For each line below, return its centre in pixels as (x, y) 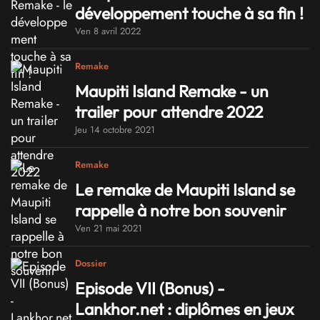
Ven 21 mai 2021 (109, 228)
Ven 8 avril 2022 (108, 31)
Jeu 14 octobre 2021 (115, 129)
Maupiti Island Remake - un (172, 91)
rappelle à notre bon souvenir (181, 210)
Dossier (91, 264)
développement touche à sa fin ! (189, 13)
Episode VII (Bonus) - (150, 288)
